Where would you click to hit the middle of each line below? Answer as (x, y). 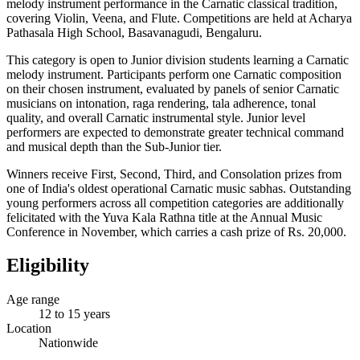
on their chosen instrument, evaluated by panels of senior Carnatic (173, 88)
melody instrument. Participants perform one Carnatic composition (174, 74)
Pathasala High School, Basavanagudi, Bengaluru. (134, 32)
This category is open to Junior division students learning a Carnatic (178, 59)
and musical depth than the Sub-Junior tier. (114, 146)
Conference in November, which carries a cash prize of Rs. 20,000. (176, 231)
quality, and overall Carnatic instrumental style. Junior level (156, 117)
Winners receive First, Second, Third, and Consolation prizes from (174, 174)
